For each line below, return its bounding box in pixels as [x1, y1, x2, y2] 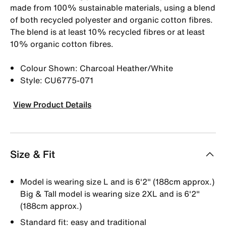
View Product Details [13, 98, 91, 110]
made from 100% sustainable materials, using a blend [10, 1, 215, 14]
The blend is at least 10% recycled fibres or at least [10, 25, 205, 38]
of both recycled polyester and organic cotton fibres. [10, 13, 213, 26]
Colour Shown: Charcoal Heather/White [20, 62, 173, 74]
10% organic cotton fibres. [10, 37, 114, 50]
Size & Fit [10, 146, 55, 161]
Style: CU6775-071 [20, 74, 93, 86]
